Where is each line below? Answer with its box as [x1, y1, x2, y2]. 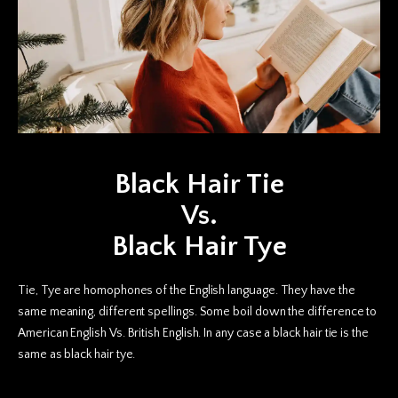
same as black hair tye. [18, 346, 136, 362]
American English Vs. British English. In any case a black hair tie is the [18, 325, 369, 340]
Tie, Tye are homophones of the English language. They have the [18, 283, 355, 298]
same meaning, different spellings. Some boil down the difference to [18, 304, 378, 319]
